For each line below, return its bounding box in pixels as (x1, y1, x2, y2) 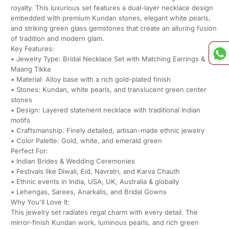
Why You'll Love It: (10, 198, 70, 207)
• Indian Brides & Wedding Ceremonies (10, 157, 135, 166)
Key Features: (10, 44, 54, 53)
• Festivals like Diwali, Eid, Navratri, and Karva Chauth (10, 167, 180, 176)
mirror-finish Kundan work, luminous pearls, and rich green (10, 218, 199, 227)
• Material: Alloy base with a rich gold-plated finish (10, 75, 171, 84)
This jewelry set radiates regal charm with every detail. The (10, 208, 198, 217)
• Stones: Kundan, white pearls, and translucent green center (10, 85, 207, 94)
